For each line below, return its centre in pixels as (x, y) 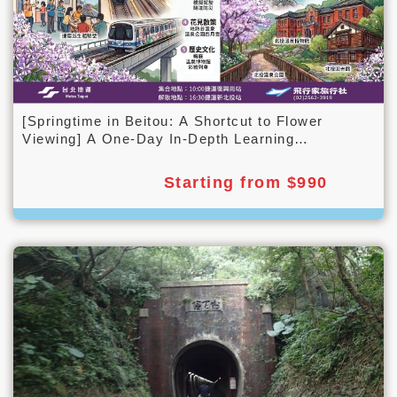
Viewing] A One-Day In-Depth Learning (158, 138)
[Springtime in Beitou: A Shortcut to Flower (173, 121)
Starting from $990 (245, 182)
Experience (62, 156)
